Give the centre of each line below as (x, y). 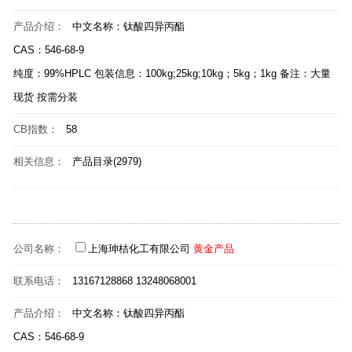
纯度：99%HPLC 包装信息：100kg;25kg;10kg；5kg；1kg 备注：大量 (172, 73)
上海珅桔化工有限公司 (139, 249)
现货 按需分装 (46, 97)
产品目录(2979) (107, 161)
